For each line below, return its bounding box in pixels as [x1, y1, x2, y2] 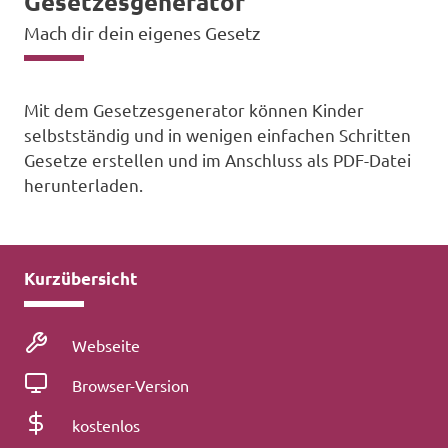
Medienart [47, 331, 126, 353]
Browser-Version [72, 375, 189, 396]
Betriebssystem [47, 371, 168, 393]
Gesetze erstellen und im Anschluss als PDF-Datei [24, 149, 411, 171]
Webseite [72, 335, 140, 356]
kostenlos [72, 415, 140, 436]
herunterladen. [24, 174, 143, 196]
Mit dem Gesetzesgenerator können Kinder [24, 99, 364, 121]
